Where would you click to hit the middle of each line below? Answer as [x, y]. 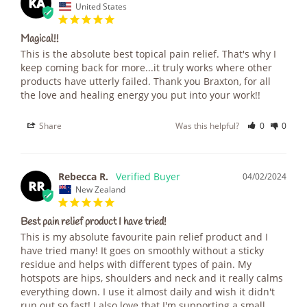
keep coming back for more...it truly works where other [146, 68]
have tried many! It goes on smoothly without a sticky [142, 251]
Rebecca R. [83, 177]
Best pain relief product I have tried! [94, 222]
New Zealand [100, 190]
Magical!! [40, 39]
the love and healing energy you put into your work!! [140, 95]
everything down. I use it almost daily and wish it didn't [148, 292]
